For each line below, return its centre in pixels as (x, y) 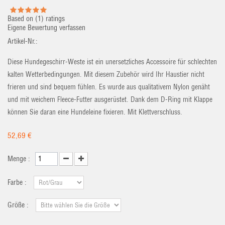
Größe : (19, 205)
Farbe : (18, 182)
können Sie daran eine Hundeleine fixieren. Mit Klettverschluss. (95, 112)
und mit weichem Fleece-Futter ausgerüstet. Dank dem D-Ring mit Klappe (110, 99)
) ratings (53, 19)
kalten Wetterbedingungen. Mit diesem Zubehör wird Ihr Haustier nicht (106, 74)
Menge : (19, 159)
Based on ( (23, 19)
